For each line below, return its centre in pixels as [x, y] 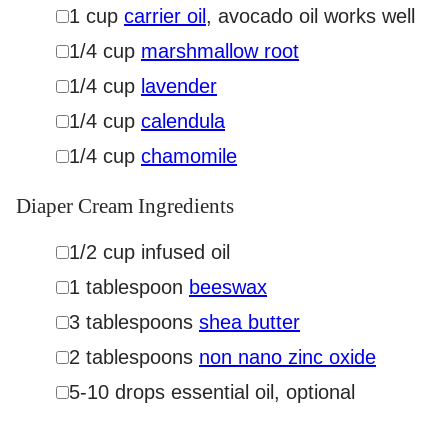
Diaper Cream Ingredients [125, 206]
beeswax [228, 287]
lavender [179, 86]
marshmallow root [220, 51]
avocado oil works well [316, 16]
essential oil [222, 392]
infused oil [185, 252]
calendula [183, 121]
